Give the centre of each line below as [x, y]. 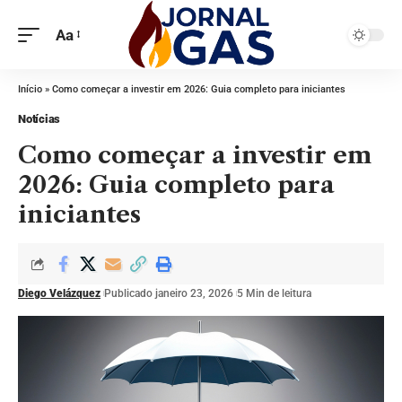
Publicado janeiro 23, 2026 [169, 294]
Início [30, 90]
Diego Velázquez [59, 294]
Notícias [39, 119]
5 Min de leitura [274, 294]
